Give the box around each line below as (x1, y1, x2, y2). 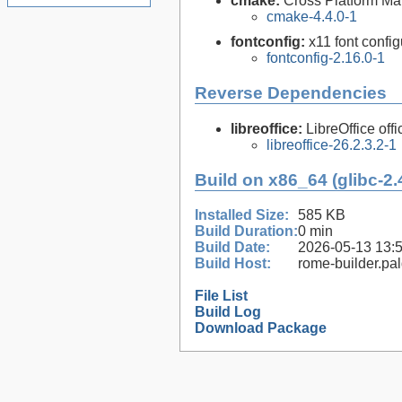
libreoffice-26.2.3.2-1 (267, 136, 397, 153)
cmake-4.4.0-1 (267, 9, 357, 25)
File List (195, 288, 248, 304)
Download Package (195, 320, 327, 336)
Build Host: (195, 256, 271, 272)
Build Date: (195, 240, 270, 256)
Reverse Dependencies (195, 83, 387, 103)
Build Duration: (195, 223, 298, 240)
